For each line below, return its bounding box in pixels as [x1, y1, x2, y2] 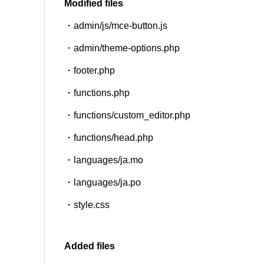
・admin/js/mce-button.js [64, 21, 168, 31]
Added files [64, 241, 115, 252]
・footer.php [64, 65, 115, 76]
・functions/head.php [64, 133, 154, 143]
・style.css [64, 200, 110, 210]
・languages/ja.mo [64, 155, 144, 166]
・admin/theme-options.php [64, 43, 180, 54]
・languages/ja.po [64, 177, 141, 188]
